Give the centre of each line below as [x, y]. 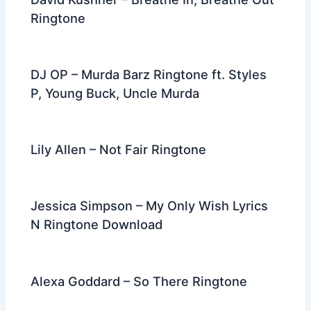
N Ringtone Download [97, 225]
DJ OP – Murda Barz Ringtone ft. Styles [149, 75]
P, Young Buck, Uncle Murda [115, 93]
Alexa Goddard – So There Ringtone [139, 281]
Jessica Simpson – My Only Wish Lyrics [150, 206]
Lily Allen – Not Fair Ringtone [119, 150]
